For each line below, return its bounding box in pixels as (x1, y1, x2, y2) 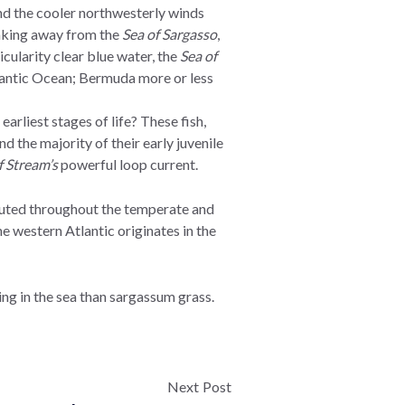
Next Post (167, 378, 231, 396)
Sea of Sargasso (122, 25, 217, 43)
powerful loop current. (58, 155, 198, 174)
